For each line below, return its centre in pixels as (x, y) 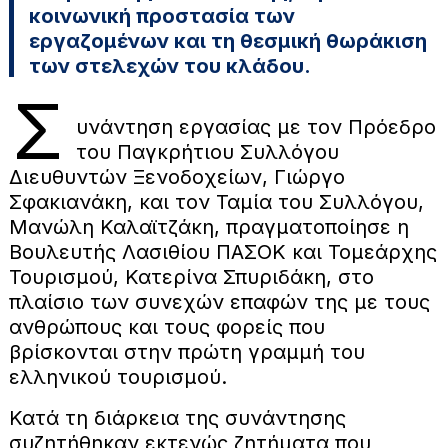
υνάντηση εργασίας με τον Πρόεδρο (255, 126)
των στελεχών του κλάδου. (169, 65)
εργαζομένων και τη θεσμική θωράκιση (227, 40)
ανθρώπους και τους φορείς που (166, 326)
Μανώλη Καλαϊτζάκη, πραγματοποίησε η (208, 226)
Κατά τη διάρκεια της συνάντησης (177, 417)
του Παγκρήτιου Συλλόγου (207, 151)
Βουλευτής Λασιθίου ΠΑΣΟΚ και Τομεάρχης (222, 251)
